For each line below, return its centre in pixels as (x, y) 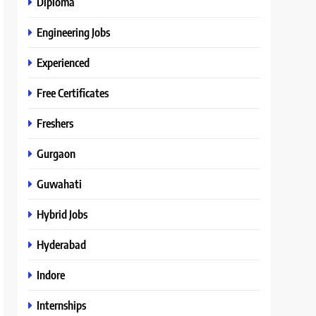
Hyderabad (62, 244)
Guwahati (60, 184)
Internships (62, 305)
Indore (51, 275)
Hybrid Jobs (62, 214)
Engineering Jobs (74, 32)
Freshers (55, 123)
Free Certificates (73, 93)
